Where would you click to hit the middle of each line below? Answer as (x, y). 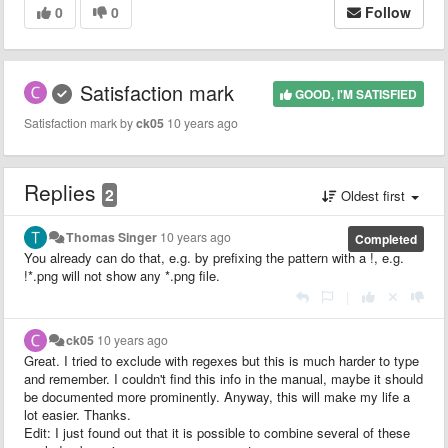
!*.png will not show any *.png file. (122, 275)
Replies (63, 192)
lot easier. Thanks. (77, 414)
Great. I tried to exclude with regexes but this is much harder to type (221, 360)
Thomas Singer (112, 237)
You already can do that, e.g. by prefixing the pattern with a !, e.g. (214, 257)
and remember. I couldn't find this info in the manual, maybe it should (223, 378)
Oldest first (373, 195)
